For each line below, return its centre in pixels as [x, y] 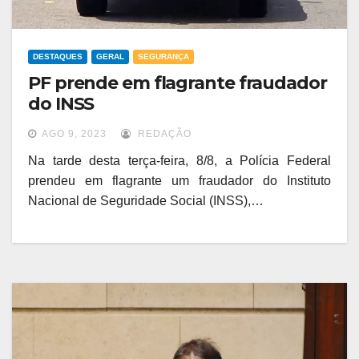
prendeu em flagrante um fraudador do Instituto [179, 181]
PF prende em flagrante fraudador [177, 83]
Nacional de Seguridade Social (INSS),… [146, 201]
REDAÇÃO [163, 134]
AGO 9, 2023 [74, 134]
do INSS [61, 104]
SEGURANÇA [163, 57]
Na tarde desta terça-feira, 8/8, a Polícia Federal [179, 161]
